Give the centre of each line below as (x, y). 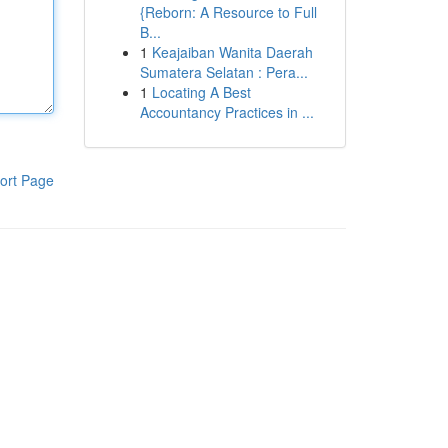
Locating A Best (201, 92)
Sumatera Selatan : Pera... (223, 72)
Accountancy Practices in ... (226, 112)
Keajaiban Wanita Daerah (232, 52)
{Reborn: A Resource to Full (228, 12)
